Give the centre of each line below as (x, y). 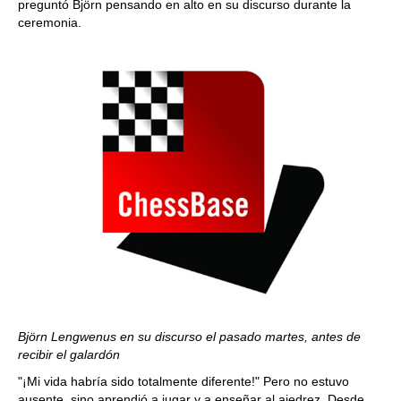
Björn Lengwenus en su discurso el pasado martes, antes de (189, 337)
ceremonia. (50, 22)
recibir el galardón (69, 354)
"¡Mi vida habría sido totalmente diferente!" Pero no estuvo (183, 381)
